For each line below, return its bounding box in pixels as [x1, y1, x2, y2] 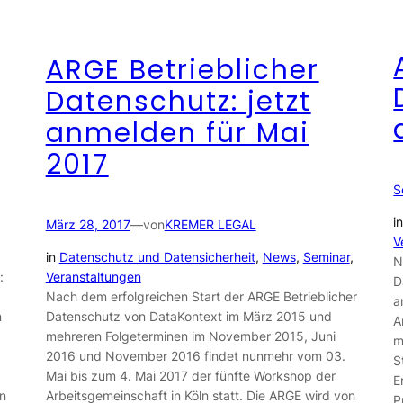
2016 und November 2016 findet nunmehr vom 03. [45, 348, 345, 364]
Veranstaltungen [45, 269, 141, 285]
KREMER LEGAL [164, 216, 256, 232]
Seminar [302, 249, 350, 265]
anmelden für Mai [45, 113, 309, 151]
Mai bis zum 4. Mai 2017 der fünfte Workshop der [45, 368, 336, 384]
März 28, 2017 [45, 216, 130, 232]
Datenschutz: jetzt [45, 82, 311, 120]
